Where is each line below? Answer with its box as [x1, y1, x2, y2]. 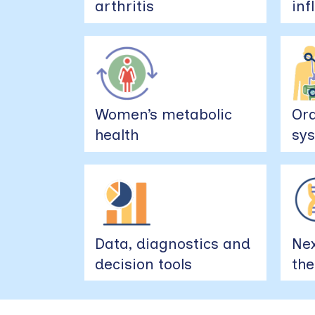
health [95, 126, 140, 144]
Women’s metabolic [95, 105, 233, 124]
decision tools [95, 255, 193, 273]
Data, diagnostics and [95, 234, 251, 252]
